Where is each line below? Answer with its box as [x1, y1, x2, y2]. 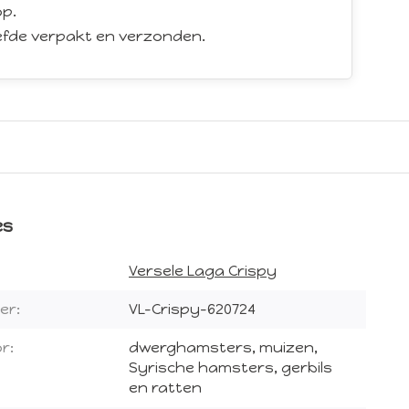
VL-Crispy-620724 [129, 300, 256, 319]
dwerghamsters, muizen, [129, 339, 318, 357]
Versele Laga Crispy [129, 262, 277, 280]
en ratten [129, 379, 202, 397]
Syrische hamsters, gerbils [129, 359, 332, 377]
